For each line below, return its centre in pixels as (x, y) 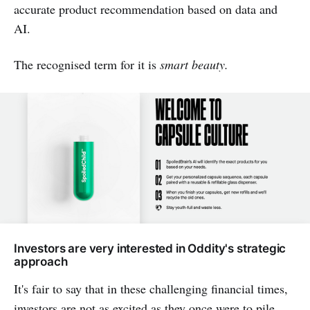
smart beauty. (194, 65)
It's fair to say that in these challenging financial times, (151, 289)
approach (41, 262)
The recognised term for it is (87, 65)
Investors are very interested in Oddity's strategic (150, 249)
